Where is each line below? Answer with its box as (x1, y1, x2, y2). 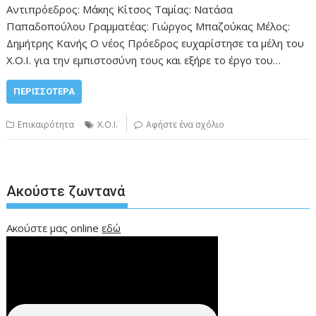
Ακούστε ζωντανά (6, 182, 126, 200)
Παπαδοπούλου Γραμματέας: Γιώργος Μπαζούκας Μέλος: (6, 19, 291, 33)
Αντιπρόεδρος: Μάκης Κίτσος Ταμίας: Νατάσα (6, 2, 233, 16)
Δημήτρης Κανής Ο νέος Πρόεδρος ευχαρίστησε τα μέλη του (6, 36, 305, 50)
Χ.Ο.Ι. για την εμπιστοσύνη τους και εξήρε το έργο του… (6, 53, 281, 67)
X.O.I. (97, 119, 119, 130)
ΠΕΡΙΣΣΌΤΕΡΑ (13, 86, 75, 97)
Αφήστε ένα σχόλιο (146, 119, 225, 130)
